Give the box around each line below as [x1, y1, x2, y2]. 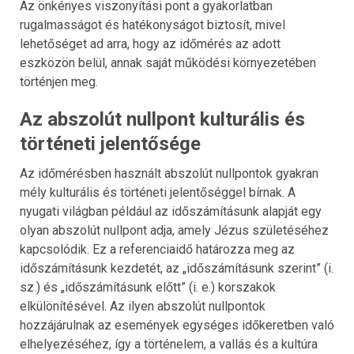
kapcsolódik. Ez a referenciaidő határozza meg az [20, 242, 295, 258]
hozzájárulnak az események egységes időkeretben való [20, 318, 334, 333]
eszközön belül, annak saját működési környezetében [20, 55, 316, 71]
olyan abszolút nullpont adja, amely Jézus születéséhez [20, 223, 329, 239]
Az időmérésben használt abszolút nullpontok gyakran [20, 166, 318, 182]
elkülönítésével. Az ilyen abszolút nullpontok [20, 299, 265, 314]
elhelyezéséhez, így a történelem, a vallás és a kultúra [20, 337, 318, 352]
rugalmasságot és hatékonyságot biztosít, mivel [20, 17, 285, 33]
